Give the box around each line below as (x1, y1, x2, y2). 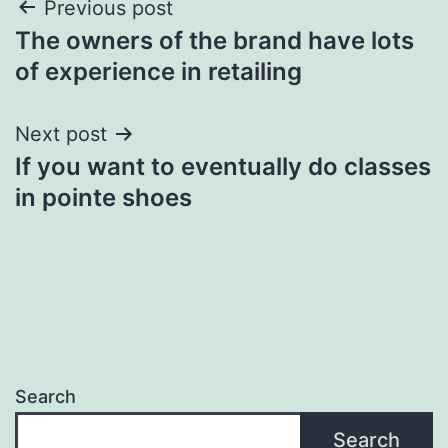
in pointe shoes (15, 182, 192, 212)
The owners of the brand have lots (15, 25, 414, 55)
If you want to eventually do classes (15, 151, 431, 181)
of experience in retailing (15, 56, 302, 86)
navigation (14, 36, 189, 81)
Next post (15, 121, 107, 146)
